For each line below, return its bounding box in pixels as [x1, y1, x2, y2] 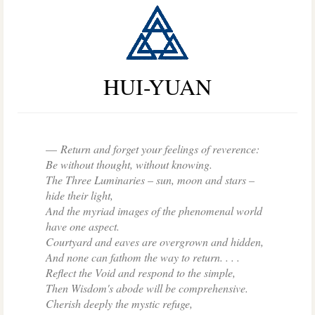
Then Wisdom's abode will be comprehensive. [46, 281, 248, 295]
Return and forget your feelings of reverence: [60, 141, 259, 156]
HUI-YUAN [103, 71, 212, 101]
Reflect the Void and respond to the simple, [46, 265, 236, 280]
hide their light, [46, 188, 113, 202]
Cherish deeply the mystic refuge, [46, 296, 193, 311]
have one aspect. [46, 219, 120, 233]
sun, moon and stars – [156, 172, 255, 187]
